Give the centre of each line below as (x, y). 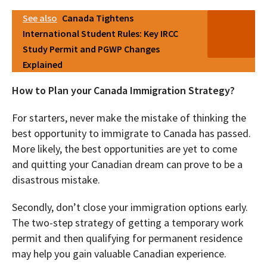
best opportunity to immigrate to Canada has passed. (131, 133)
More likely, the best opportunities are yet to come (125, 149)
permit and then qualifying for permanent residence (127, 238)
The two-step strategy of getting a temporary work (128, 223)
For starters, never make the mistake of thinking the (129, 118)
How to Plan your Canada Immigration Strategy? (123, 91)
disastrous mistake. (56, 180)
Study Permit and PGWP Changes (91, 49)
